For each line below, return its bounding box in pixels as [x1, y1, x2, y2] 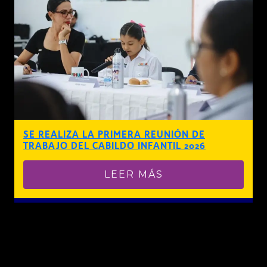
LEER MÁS [104, 168, 163, 180]
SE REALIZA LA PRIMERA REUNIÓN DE [23, 128, 205, 140]
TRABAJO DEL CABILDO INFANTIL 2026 [23, 139, 206, 151]
